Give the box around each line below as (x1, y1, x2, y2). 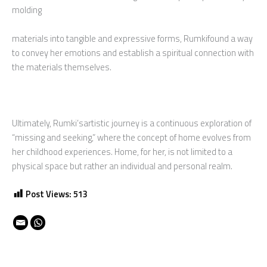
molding (12, 3, 42, 17)
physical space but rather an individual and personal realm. (12, 159, 232, 173)
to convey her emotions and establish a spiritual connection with (12, 45, 254, 60)
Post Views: (26, 187, 72, 201)
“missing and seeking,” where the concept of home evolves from (12, 131, 251, 145)
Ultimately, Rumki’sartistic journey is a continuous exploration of (12, 116, 252, 131)
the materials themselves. (12, 60, 111, 74)
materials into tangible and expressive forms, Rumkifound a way (12, 31, 253, 45)
